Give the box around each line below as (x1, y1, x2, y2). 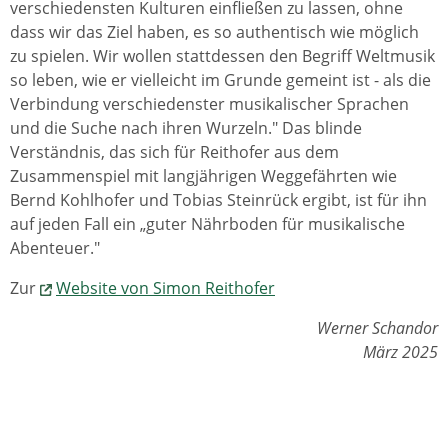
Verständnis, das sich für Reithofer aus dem (10, 141, 339, 163)
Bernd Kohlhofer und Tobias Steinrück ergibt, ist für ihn (10, 189, 427, 211)
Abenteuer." (10, 237, 100, 259)
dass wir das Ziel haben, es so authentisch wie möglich (10, 21, 419, 43)
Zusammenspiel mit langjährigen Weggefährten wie (10, 165, 397, 187)
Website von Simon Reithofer (56, 277, 275, 299)
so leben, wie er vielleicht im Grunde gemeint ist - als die (10, 69, 431, 91)
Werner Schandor (317, 317, 438, 339)
